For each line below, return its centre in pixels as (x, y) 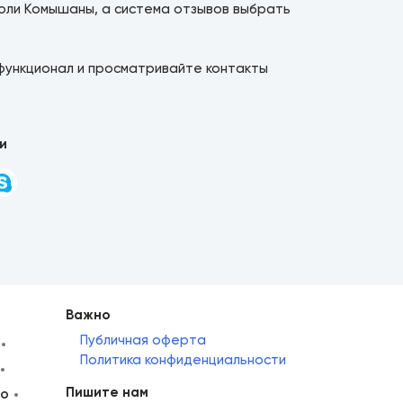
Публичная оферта (143, 340)
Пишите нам (107, 393)
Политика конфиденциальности (183, 360)
